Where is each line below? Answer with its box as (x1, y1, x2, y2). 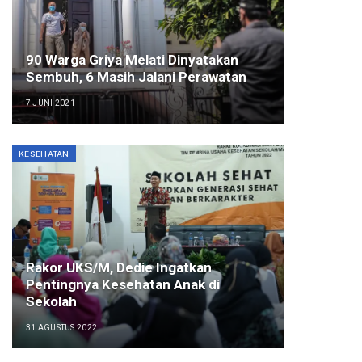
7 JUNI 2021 (25, 99, 76, 108)
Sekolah (25, 293, 77, 310)
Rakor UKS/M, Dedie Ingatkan (25, 259, 212, 276)
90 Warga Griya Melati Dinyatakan (25, 52, 238, 69)
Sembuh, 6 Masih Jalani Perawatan (25, 69, 246, 86)
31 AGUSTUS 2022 (25, 323, 98, 333)
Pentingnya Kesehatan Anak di (25, 276, 220, 293)
